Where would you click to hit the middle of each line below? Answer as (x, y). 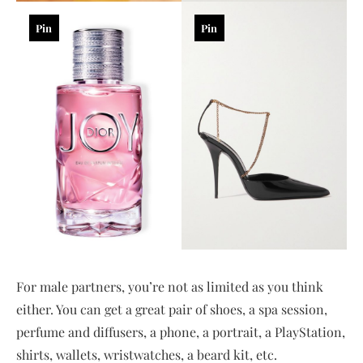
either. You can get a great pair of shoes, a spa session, (172, 310)
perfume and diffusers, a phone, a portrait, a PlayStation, (181, 332)
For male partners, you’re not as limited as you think (170, 287)
